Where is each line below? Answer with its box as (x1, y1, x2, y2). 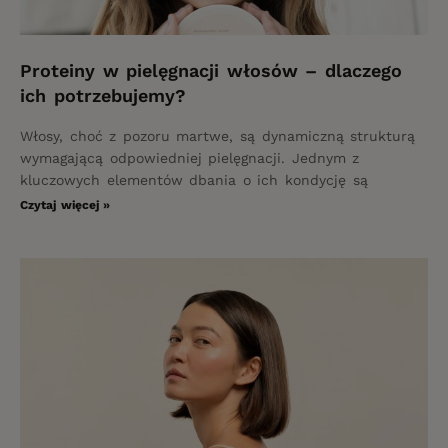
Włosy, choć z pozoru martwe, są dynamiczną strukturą (20, 127, 416, 144)
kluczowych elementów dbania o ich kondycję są (20, 171, 368, 188)
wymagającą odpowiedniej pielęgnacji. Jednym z (20, 149, 360, 166)
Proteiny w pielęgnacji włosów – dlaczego (20, 59, 402, 81)
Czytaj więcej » (20, 197, 111, 212)
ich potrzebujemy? (20, 84, 186, 106)
